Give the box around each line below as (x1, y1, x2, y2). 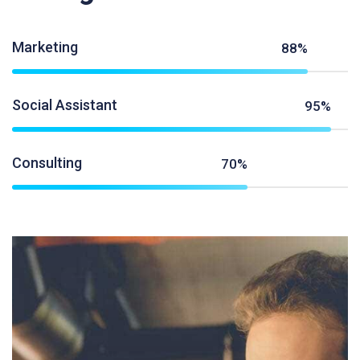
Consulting (12, 154, 82, 172)
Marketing (12, 39, 78, 56)
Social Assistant (12, 96, 117, 114)
